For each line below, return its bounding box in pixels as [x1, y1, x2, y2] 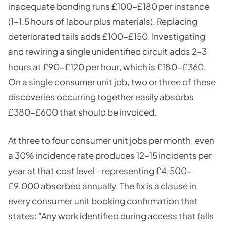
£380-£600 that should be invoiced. [8, 106, 157, 118]
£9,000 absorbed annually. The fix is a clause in [8, 180, 196, 191]
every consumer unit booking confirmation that [8, 195, 198, 206]
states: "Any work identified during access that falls [8, 210, 214, 221]
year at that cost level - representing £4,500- [8, 164, 192, 176]
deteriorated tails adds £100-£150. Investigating [8, 31, 205, 42]
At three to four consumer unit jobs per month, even [8, 134, 214, 146]
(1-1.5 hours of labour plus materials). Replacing [8, 16, 197, 27]
